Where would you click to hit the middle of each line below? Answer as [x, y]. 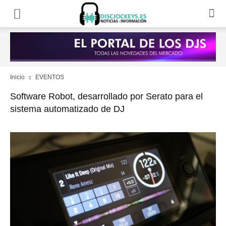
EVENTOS [50, 77]
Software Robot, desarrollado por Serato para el [106, 96]
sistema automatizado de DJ [67, 109]
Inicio [17, 77]
